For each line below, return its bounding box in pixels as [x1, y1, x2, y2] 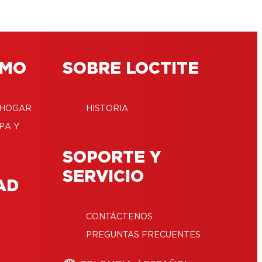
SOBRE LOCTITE [62, 60, 199, 77]
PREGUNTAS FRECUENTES [85, 230, 201, 239]
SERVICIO [62, 168, 144, 185]
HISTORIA [85, 104, 128, 113]
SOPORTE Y [62, 149, 161, 166]
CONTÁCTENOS [85, 212, 153, 221]
